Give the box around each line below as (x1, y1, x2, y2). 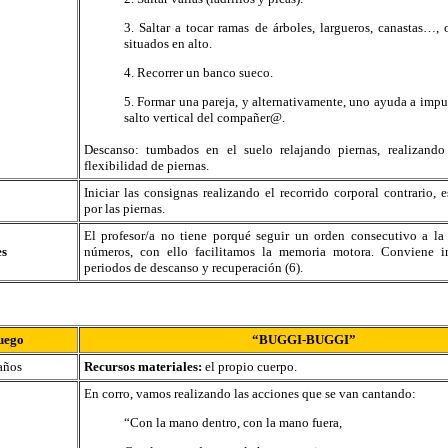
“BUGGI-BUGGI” (252, 332, 356, 347)
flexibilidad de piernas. (84, 158, 209, 173)
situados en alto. (124, 36, 212, 51)
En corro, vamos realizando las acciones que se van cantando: (84, 386, 416, 401)
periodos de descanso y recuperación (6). (84, 260, 303, 275)
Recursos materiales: (84, 359, 205, 374)
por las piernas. (84, 201, 165, 216)
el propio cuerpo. (205, 359, 297, 374)
